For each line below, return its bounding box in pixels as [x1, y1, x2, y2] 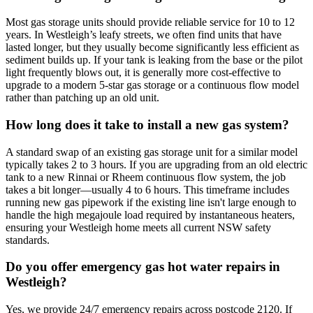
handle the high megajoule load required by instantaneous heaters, [6, 208, 295, 221]
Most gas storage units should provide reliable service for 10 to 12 [6, 16, 295, 29]
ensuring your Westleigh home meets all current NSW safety [6, 221, 271, 233]
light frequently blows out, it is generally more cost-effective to [6, 66, 281, 79]
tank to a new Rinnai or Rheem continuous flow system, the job [6, 170, 286, 183]
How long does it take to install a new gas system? [6, 117, 289, 132]
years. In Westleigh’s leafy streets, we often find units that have [6, 29, 282, 41]
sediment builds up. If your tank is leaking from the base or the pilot [6, 54, 303, 66]
